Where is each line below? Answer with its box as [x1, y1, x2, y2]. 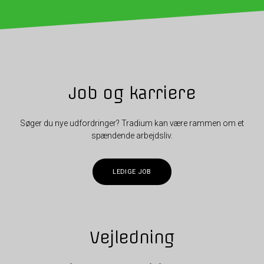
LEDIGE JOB [113, 168, 151, 176]
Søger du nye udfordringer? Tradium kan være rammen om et [19, 118, 244, 128]
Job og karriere [68, 82, 196, 104]
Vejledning [90, 226, 174, 247]
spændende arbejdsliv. [91, 131, 173, 141]
